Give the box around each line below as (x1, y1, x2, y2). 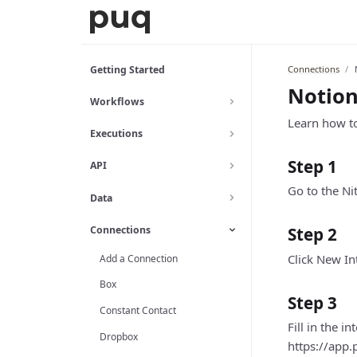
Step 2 (287, 223, 337, 246)
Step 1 (287, 155, 337, 178)
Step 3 (287, 291, 337, 314)
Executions (90, 127, 143, 141)
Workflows (90, 95, 145, 109)
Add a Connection (99, 251, 178, 265)
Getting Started (90, 62, 166, 76)
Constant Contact (99, 304, 176, 318)
